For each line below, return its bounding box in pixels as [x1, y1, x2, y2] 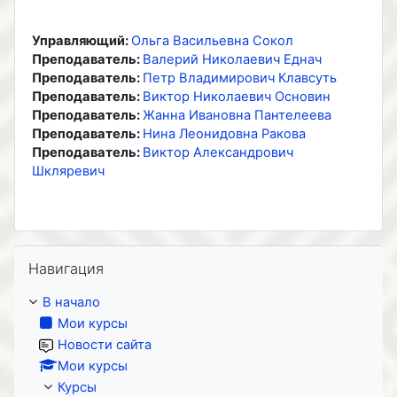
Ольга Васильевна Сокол [131, 32, 293, 49]
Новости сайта [58, 336, 152, 353]
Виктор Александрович [143, 144, 293, 160]
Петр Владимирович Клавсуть [143, 69, 337, 86]
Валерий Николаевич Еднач [143, 51, 322, 67]
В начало [43, 293, 100, 310]
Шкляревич [32, 162, 105, 179]
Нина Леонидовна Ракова [143, 125, 306, 142]
